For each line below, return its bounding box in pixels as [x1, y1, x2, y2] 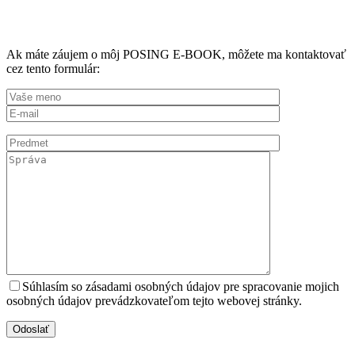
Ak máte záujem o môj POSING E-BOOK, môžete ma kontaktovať [6, 47, 346, 61]
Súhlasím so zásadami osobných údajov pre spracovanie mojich [22, 279, 339, 293]
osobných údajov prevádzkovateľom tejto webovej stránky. [6, 293, 302, 307]
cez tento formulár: [6, 61, 100, 75]
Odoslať [13, 323, 49, 335]
